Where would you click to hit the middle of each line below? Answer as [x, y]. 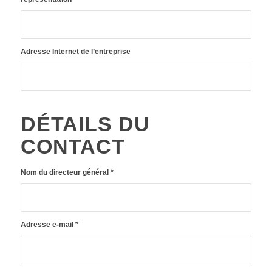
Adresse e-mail [48, 225]
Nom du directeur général [65, 173]
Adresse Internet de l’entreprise [75, 52]
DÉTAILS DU [85, 124]
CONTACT [73, 147]
